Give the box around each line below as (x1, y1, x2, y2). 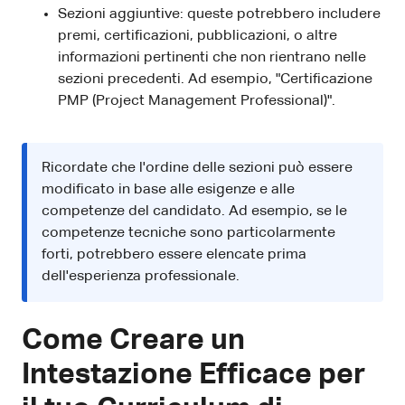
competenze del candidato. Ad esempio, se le (42, 203, 347, 219)
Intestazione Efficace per (22, 360, 365, 390)
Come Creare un (22, 325, 245, 355)
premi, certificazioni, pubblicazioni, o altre (58, 28, 337, 43)
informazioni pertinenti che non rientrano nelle (58, 50, 366, 65)
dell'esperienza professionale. (42, 268, 240, 284)
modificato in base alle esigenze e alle (42, 182, 295, 197)
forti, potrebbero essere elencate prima (42, 247, 306, 262)
